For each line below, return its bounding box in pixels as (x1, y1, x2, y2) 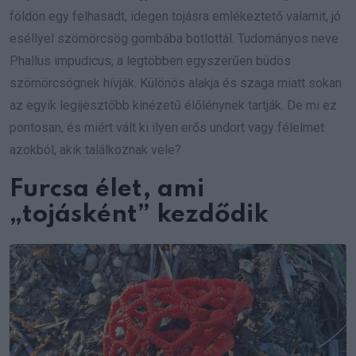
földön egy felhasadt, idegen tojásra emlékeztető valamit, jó (10, 9, 341, 25)
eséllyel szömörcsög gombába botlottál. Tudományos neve (10, 31, 339, 47)
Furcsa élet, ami (10, 177, 204, 203)
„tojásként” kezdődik (10, 203, 269, 228)
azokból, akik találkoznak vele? (10, 142, 181, 158)
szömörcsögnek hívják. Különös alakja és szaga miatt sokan (10, 75, 342, 91)
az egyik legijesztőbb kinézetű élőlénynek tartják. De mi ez (10, 98, 337, 114)
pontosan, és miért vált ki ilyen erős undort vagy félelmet (10, 120, 324, 136)
